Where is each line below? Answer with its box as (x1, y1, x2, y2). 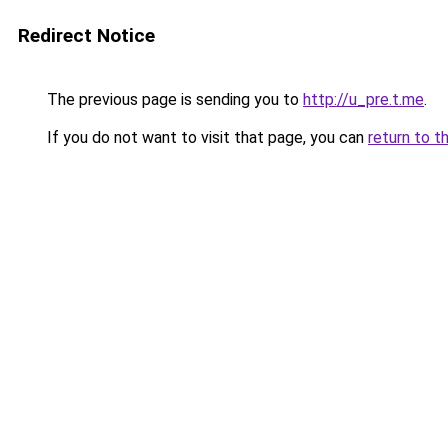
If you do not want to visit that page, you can (43, 128, 368, 147)
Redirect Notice (18, 24, 155, 47)
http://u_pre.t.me (303, 90, 424, 109)
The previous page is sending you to (43, 90, 303, 109)
